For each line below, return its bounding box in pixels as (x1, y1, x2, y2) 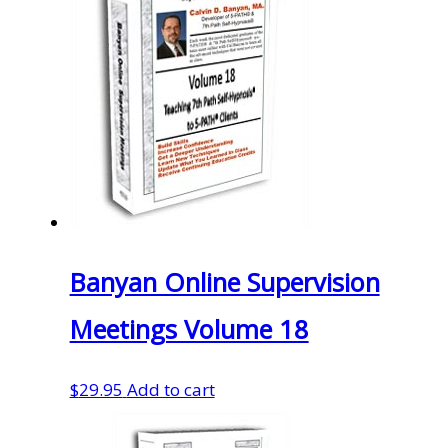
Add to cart (126, 378, 215, 402)
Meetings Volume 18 (69, 312, 309, 347)
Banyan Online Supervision (69, 265, 380, 300)
